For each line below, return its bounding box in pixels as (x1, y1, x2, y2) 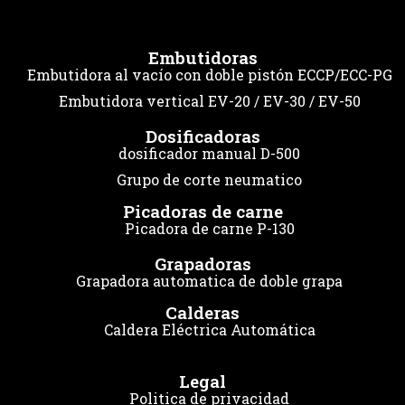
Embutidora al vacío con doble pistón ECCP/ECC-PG (26, 65, 392, 84)
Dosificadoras (145, 125, 260, 147)
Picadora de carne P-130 (124, 219, 295, 238)
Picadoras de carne (122, 200, 283, 222)
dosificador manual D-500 (118, 144, 300, 163)
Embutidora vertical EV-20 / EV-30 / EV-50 (58, 91, 361, 110)
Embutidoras (147, 46, 258, 69)
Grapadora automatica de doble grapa (76, 271, 343, 290)
